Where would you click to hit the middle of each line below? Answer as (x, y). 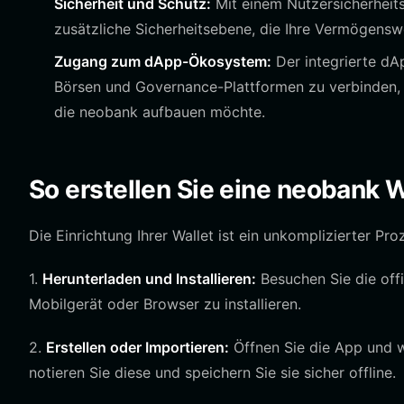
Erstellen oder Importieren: (138, 347)
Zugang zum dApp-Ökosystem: (163, 61)
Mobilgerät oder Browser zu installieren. (165, 304)
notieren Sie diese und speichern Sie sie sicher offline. (212, 372)
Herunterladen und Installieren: (149, 279)
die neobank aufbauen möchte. (160, 112)
